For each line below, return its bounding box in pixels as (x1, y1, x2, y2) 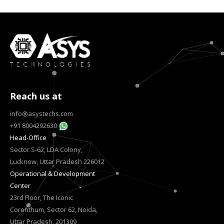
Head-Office (10, 132, 46, 142)
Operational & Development (10, 168, 95, 178)
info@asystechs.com (10, 108, 73, 118)
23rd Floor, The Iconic (10, 192, 73, 202)
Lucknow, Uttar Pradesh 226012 (10, 156, 104, 166)
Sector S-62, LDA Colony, (10, 144, 82, 154)
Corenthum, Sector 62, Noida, (10, 204, 97, 214)
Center (10, 180, 30, 190)
